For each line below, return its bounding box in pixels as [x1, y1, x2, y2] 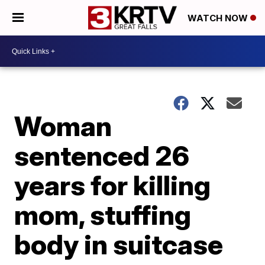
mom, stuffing [14, 198, 192, 231]
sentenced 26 [14, 139, 190, 172]
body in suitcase [14, 228, 224, 261]
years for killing [14, 169, 211, 202]
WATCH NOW [188, 12, 250, 24]
